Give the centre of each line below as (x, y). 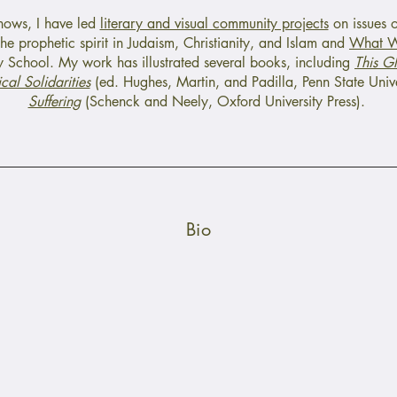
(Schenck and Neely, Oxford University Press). (225, 102)
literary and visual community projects (214, 24)
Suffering (54, 102)
